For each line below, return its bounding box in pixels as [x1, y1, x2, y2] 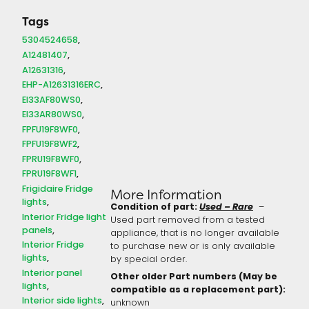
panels [22, 223, 52, 238]
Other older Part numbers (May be [110, 270, 277, 286]
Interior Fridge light [22, 210, 106, 225]
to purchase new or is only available [110, 240, 275, 255]
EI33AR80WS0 [22, 108, 82, 123]
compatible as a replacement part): [110, 283, 286, 299]
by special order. [110, 253, 187, 268]
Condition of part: [110, 200, 199, 216]
